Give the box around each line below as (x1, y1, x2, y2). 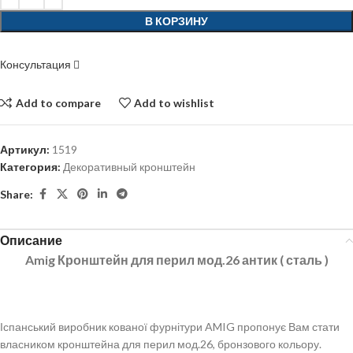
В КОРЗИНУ (145, 14, 208, 28)
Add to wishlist (134, 95, 215, 110)
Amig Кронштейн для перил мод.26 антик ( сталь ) (24, 252, 329, 268)
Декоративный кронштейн (63, 160, 195, 174)
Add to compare (15, 95, 101, 110)
